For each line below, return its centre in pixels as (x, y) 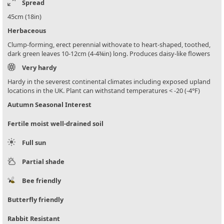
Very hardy (39, 68)
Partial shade (43, 162)
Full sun (34, 143)
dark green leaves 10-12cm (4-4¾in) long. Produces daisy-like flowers (109, 54)
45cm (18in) (24, 17)
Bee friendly (41, 181)
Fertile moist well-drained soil (55, 124)
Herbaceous (27, 31)
